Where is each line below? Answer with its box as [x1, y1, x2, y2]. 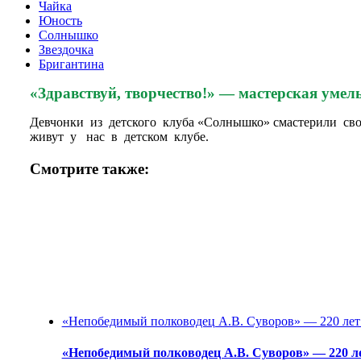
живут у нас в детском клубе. [29, 130, 209, 143]
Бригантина [39, 57, 104, 71]
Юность [39, 14, 82, 27]
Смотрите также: [29, 160, 149, 177]
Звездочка [39, 43, 93, 56]
